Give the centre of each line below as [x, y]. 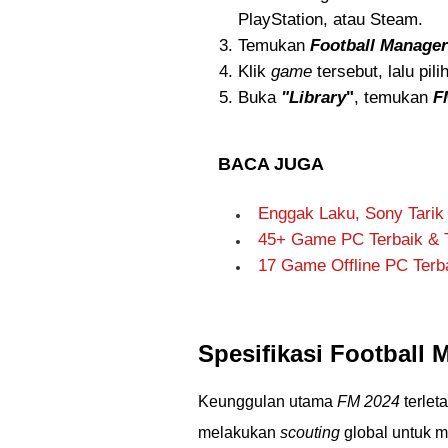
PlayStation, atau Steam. [330, 19]
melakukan [239, 432]
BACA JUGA [271, 164]
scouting [310, 432]
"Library [313, 97]
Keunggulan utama [267, 401]
